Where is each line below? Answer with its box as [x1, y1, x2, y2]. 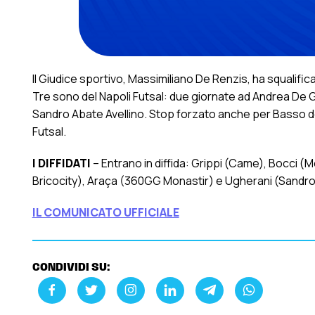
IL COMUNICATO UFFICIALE [32, 205, 179, 221]
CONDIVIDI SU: [32, 262, 110, 274]
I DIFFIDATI [32, 155, 91, 172]
